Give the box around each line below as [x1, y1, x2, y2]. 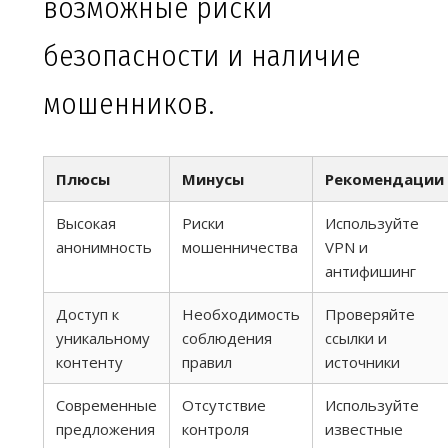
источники [325, 352, 400, 373]
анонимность [56, 237, 152, 258]
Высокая [56, 213, 116, 234]
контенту [56, 352, 123, 373]
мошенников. [43, 86, 214, 123]
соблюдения [182, 328, 272, 349]
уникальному [56, 328, 150, 349]
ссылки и [325, 328, 387, 349]
